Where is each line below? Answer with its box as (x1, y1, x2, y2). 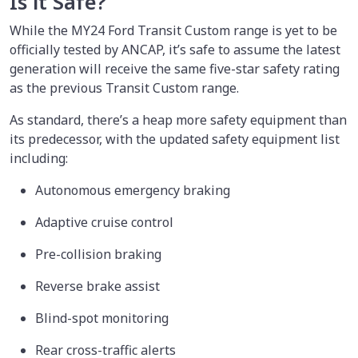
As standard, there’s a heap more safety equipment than (10, 110, 347, 129)
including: (10, 149, 68, 167)
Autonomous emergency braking (35, 181, 233, 199)
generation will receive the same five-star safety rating (10, 59, 340, 78)
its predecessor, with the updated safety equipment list (10, 129, 340, 148)
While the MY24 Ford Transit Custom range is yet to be (10, 21, 337, 39)
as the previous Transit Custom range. (10, 78, 239, 97)
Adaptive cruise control (35, 213, 177, 231)
